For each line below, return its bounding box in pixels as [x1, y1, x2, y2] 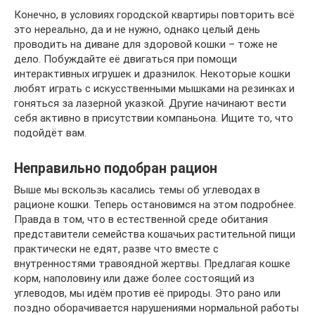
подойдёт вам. [14, 127, 86, 139]
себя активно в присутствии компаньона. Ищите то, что [14, 112, 293, 124]
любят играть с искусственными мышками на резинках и [14, 82, 295, 95]
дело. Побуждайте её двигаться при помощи [14, 53, 237, 65]
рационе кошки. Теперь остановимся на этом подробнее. [14, 198, 296, 211]
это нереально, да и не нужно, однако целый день [14, 23, 260, 36]
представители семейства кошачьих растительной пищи [14, 228, 295, 240]
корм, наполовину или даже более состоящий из [14, 272, 255, 285]
